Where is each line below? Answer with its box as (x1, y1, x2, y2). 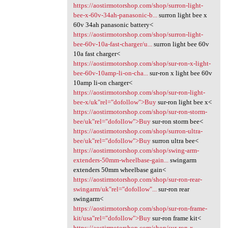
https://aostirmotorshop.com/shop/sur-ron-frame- (73, 205, 207, 213)
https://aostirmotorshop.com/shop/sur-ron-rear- (73, 176, 202, 184)
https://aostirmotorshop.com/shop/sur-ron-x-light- (73, 60, 211, 68)
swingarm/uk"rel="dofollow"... (73, 185, 157, 193)
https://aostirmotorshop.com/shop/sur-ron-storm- (73, 108, 207, 116)
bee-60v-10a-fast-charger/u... (73, 40, 152, 48)
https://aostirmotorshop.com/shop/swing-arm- (73, 147, 199, 155)
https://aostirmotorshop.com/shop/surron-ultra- (73, 127, 203, 135)
